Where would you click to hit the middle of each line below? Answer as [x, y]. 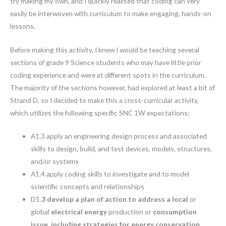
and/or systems [55, 161]
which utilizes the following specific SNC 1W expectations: [100, 112]
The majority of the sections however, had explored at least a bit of [112, 87]
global [41, 212]
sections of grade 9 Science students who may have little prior [106, 62]
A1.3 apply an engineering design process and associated [119, 136]
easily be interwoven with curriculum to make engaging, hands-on [111, 13]
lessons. [23, 26]
